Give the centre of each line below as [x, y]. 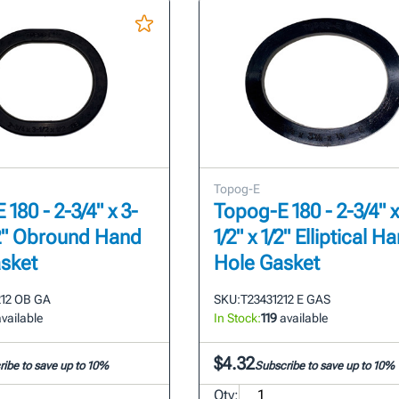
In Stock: [237, 318]
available [302, 318]
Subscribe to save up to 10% [324, 365]
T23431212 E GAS [285, 299]
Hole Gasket [266, 263]
